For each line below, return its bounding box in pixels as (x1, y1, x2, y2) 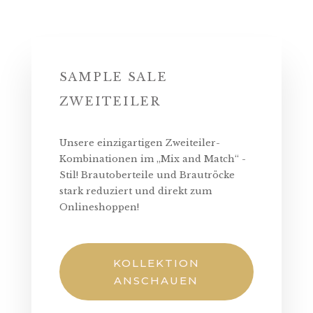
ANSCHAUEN (114, 273, 199, 287)
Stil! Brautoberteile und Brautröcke (59, 168, 235, 181)
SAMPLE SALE (59, 69, 168, 85)
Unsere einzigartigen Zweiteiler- (59, 136, 220, 149)
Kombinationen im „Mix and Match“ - (59, 152, 246, 165)
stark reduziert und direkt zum (59, 184, 212, 197)
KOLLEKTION (112, 256, 200, 270)
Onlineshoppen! (59, 201, 139, 213)
